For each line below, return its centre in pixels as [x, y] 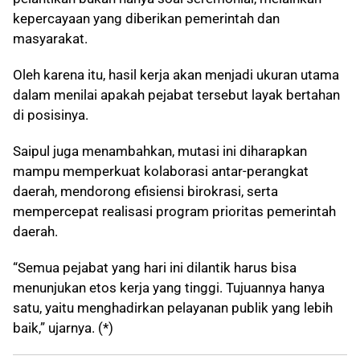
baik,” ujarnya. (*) [63, 328]
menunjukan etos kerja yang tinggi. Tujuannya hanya [169, 288]
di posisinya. [51, 115]
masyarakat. [50, 39]
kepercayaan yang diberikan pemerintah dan [146, 19]
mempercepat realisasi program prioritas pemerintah [174, 212]
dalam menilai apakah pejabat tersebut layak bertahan [176, 95]
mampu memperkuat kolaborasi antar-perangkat [161, 172]
